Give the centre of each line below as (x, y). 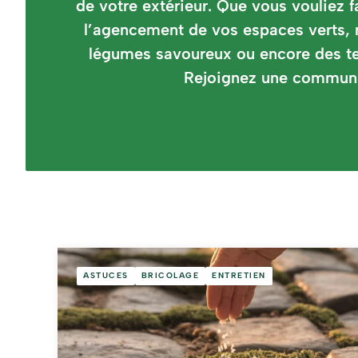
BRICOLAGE (170, 276)
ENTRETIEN (239, 276)
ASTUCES (106, 276)
